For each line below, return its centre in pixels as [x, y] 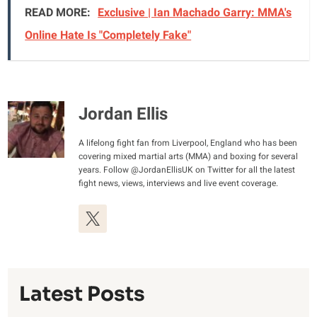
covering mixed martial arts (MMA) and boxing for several [189, 156]
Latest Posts [82, 294]
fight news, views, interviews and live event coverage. [179, 183]
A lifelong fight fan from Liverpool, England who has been [188, 143]
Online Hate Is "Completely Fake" [108, 35]
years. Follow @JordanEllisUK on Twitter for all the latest [187, 169]
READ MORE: [58, 12]
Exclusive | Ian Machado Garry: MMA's [195, 12]
